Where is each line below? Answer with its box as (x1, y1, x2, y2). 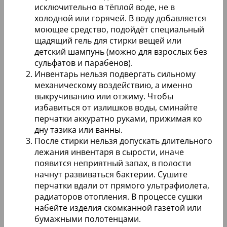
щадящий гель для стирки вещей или (34, 35, 181, 47)
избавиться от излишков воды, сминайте (34, 102, 198, 113)
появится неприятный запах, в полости (34, 158, 191, 169)
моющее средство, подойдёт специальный (34, 24, 204, 35)
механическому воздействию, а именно (34, 80, 193, 91)
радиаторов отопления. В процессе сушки (34, 191, 202, 203)
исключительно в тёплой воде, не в (34, 2, 175, 13)
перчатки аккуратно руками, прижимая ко (34, 113, 202, 125)
